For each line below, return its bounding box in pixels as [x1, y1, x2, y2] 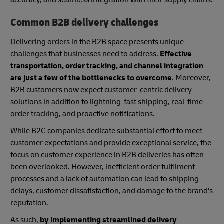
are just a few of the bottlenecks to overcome [10, 72, 172, 83]
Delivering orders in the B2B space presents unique [10, 36, 184, 47]
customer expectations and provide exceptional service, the [10, 137, 211, 148]
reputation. [10, 197, 50, 208]
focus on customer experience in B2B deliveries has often [10, 149, 204, 160]
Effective [160, 48, 192, 59]
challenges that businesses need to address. [10, 48, 160, 59]
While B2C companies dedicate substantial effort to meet [10, 125, 202, 136]
